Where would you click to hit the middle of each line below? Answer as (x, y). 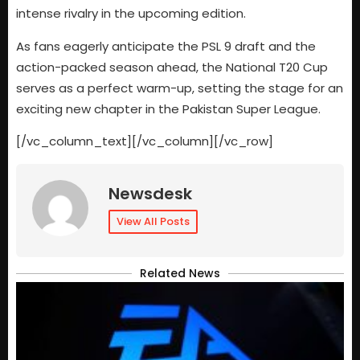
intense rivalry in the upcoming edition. (131, 14)
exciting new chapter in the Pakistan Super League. (168, 108)
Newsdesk (150, 193)
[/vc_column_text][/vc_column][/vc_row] (145, 141)
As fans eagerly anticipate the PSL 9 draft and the (166, 46)
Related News (180, 273)
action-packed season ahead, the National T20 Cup (172, 67)
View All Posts (153, 221)
